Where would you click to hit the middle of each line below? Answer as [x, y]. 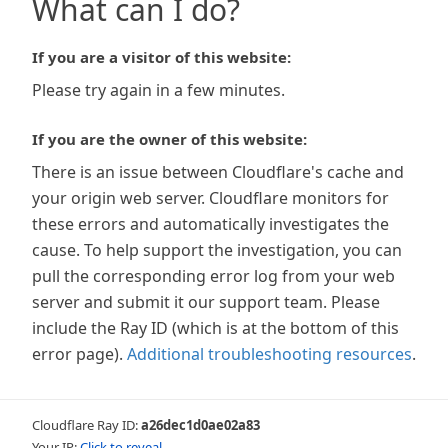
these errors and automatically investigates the [210, 224]
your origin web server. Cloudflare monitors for [210, 198]
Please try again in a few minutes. [158, 90]
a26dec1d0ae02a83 [200, 425]
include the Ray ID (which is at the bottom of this [215, 328]
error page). [77, 354]
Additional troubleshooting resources [269, 354]
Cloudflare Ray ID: [86, 425]
